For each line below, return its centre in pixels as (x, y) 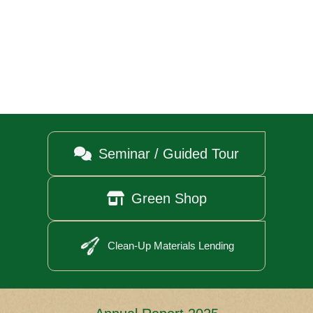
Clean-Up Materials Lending (170, 246)
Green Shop (169, 198)
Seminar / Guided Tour (169, 154)
